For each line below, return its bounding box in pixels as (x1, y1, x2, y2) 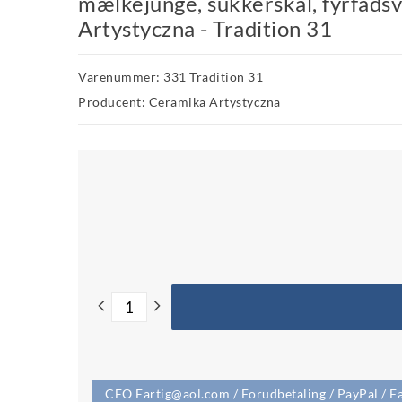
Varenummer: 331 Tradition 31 (78, 68, 263, 84)
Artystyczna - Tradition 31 (78, 15, 332, 41)
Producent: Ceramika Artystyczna (78, 93, 281, 109)
